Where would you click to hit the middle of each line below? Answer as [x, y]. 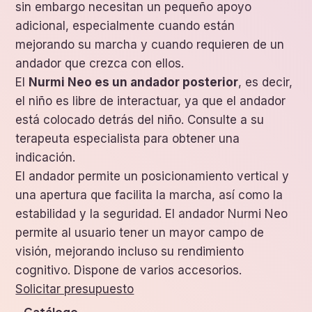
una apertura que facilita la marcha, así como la [149, 195]
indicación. [46, 158]
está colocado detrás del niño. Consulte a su [140, 120]
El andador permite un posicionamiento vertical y [153, 177]
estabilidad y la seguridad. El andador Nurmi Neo [152, 214]
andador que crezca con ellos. [100, 64]
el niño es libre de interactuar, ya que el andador [151, 101]
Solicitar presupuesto [75, 289]
